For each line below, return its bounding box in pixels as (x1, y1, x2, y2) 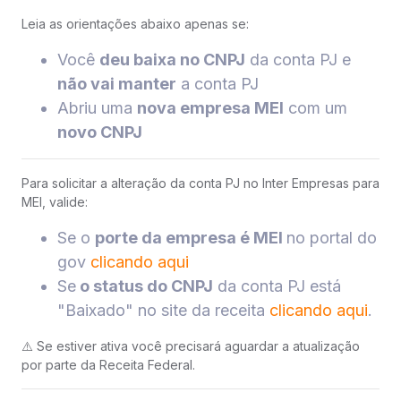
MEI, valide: (21, 194, 88, 210)
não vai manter (57, 74, 176, 94)
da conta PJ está (213, 277, 341, 296)
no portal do (286, 228, 377, 248)
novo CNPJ (57, 123, 142, 142)
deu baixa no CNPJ (99, 50, 245, 70)
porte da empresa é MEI (95, 228, 286, 248)
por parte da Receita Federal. (21, 357, 199, 373)
